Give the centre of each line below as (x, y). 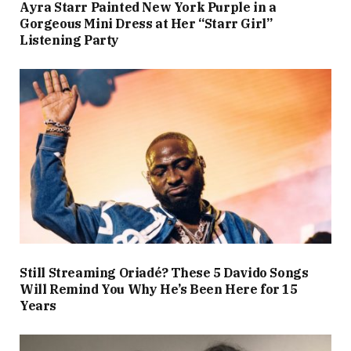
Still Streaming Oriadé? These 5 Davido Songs (164, 273)
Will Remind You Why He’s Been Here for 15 (159, 289)
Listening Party (69, 40)
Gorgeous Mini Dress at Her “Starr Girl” (146, 23)
